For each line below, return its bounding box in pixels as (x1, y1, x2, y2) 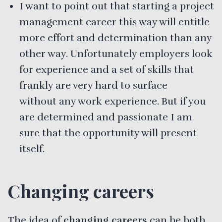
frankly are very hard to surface (19, 79, 167, 92)
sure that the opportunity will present (19, 126, 197, 139)
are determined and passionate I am (19, 111, 192, 123)
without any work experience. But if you (19, 95, 206, 108)
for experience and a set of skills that (19, 63, 194, 76)
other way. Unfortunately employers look (19, 47, 213, 60)
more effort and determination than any (19, 31, 212, 44)
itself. (19, 142, 45, 155)
